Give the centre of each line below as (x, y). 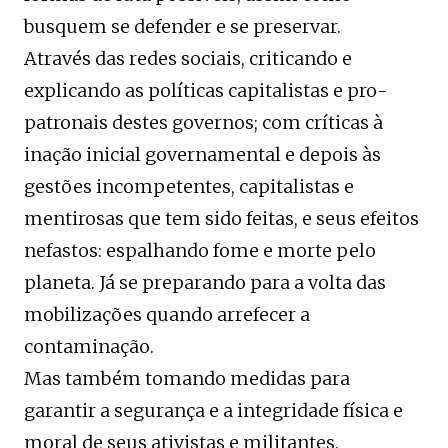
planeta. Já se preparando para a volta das (205, 283)
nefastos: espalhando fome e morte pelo (200, 251)
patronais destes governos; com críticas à (203, 123)
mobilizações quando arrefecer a (167, 315)
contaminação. (89, 347)
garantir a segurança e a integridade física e (213, 411)
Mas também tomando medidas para (187, 379)
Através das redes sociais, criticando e (188, 59)
